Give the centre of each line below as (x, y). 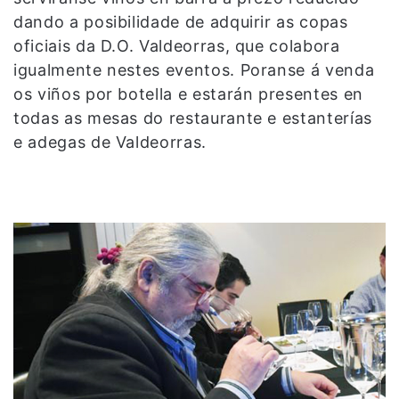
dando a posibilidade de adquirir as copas (181, 21)
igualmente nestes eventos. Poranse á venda (194, 69)
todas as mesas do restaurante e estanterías (193, 118)
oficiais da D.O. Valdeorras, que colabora (177, 45)
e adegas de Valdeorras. (110, 142)
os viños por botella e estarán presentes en (188, 94)
